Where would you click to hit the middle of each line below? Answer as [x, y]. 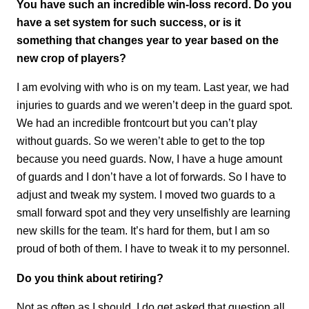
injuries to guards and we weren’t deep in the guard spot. [154, 105]
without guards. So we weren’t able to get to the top [141, 141]
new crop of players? [71, 58]
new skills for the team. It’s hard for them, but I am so [143, 231]
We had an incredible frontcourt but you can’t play [137, 123]
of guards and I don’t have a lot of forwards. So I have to [151, 177]
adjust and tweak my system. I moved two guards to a [146, 195]
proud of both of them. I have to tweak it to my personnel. [153, 249]
